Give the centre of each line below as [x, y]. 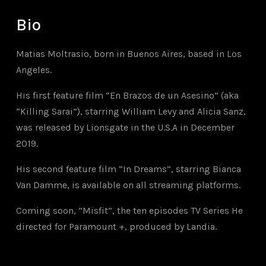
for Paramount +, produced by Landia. [135, 227]
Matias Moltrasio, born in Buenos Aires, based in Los [129, 54]
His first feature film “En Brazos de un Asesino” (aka [127, 95]
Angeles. [34, 70]
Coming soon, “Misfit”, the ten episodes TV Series [122, 210]
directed [35, 227]
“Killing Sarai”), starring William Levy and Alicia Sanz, [131, 111]
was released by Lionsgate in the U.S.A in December [125, 127]
